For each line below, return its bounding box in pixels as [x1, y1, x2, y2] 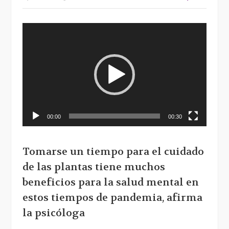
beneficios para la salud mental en [22, 176, 199, 189]
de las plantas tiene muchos [22, 161, 165, 174]
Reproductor [22, 24, 69, 33]
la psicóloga [22, 207, 85, 220]
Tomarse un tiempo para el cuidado [22, 145, 204, 158]
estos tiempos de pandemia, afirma [22, 191, 202, 204]
